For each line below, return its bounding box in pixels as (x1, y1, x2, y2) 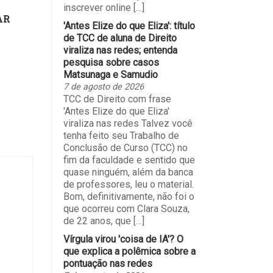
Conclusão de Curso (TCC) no (63, 141, 188, 154)
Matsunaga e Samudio (63, 68, 158, 80)
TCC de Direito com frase (63, 93, 171, 105)
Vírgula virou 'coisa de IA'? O (63, 233, 183, 245)
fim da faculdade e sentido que (63, 154, 195, 166)
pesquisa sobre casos (63, 56, 159, 68)
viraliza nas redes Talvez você (63, 117, 193, 129)
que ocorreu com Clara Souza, (63, 202, 190, 214)
